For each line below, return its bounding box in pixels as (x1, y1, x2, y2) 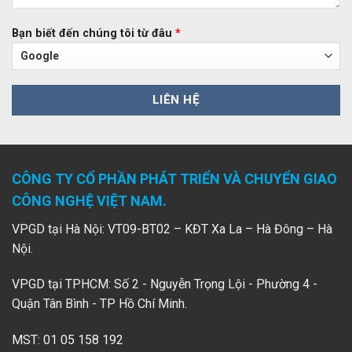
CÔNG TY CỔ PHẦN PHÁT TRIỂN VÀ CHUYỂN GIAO (12, 170, 337, 187)
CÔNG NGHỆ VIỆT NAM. (12, 192, 167, 209)
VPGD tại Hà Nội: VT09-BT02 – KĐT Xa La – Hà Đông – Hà (12, 221, 332, 236)
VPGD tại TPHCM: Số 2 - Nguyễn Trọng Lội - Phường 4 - (12, 277, 317, 292)
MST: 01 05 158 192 (12, 332, 123, 348)
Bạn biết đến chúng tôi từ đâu (12, 26, 175, 40)
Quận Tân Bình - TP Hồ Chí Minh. (12, 296, 187, 312)
